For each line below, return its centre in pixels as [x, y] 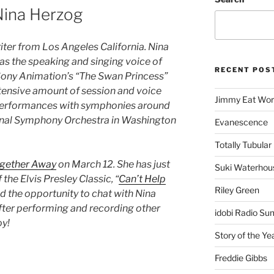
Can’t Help [142, 179]
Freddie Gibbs [241, 257]
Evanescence [241, 122]
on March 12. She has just [113, 164]
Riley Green [237, 190]
